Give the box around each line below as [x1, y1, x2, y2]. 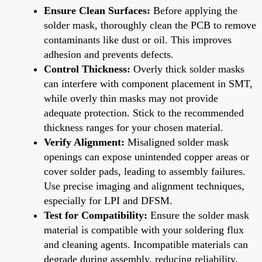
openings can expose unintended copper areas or [44, 150, 249, 163]
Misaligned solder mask [125, 136, 229, 148]
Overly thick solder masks [130, 63, 244, 75]
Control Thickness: [44, 63, 130, 75]
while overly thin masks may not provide [44, 92, 218, 104]
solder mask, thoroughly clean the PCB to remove [44, 19, 256, 31]
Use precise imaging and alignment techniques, [44, 180, 244, 192]
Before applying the [150, 4, 237, 16]
